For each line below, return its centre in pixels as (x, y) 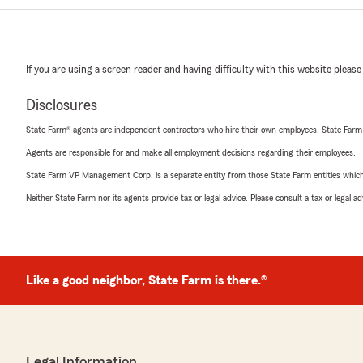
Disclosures (62, 105)
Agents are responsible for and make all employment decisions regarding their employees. (191, 152)
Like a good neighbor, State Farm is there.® (146, 280)
